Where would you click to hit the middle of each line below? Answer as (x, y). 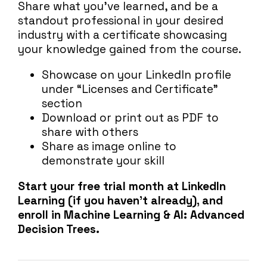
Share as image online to (109, 147)
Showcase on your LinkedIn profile (136, 75)
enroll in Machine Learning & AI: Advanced (131, 215)
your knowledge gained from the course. (130, 49)
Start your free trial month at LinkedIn (122, 187)
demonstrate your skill (103, 161)
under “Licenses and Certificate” (130, 89)
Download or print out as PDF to (130, 118)
